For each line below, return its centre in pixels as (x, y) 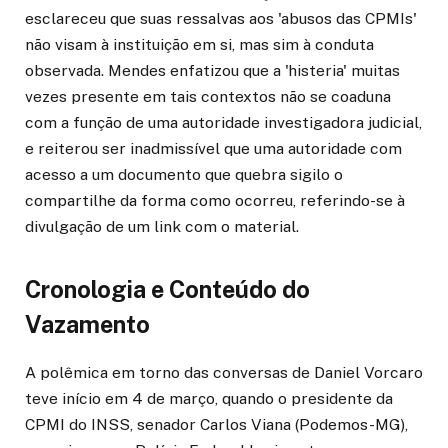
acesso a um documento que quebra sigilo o (184, 175)
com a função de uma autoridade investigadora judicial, (223, 123)
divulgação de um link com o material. (162, 227)
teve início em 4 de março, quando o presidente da (209, 398)
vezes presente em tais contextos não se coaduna (208, 97)
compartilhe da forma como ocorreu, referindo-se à (215, 201)
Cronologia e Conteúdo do (167, 289)
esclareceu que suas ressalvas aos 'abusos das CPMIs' (221, 19)
